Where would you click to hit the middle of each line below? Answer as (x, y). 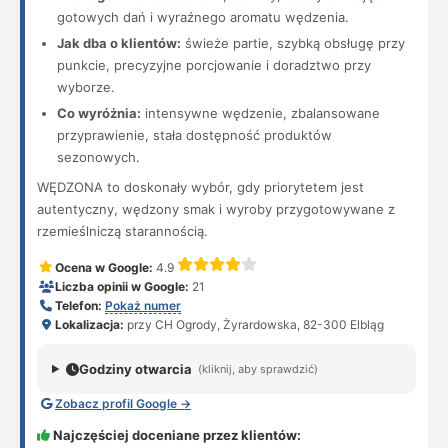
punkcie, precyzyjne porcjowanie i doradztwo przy (214, 65)
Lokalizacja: (89, 324)
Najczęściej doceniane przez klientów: (175, 435)
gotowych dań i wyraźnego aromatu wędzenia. (203, 17)
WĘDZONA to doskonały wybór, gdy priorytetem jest (200, 187)
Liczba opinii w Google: (122, 286)
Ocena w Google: (104, 267)
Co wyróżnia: (99, 113)
